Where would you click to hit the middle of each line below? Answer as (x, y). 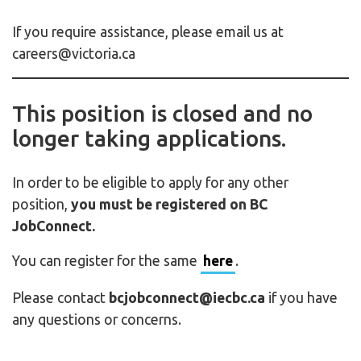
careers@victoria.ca (74, 54)
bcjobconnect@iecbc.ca (187, 298)
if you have (301, 298)
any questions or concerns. (97, 320)
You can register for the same (106, 261)
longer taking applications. (149, 138)
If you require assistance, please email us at (148, 32)
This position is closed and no (162, 113)
